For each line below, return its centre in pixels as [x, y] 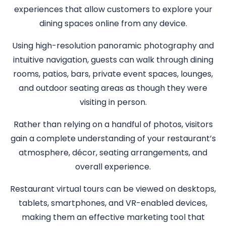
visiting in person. [113, 102]
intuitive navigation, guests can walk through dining [113, 60]
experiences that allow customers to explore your [113, 9]
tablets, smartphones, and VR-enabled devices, [113, 203]
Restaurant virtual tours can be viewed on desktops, [113, 189]
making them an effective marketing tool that [113, 217]
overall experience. [113, 167]
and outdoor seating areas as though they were [113, 88]
